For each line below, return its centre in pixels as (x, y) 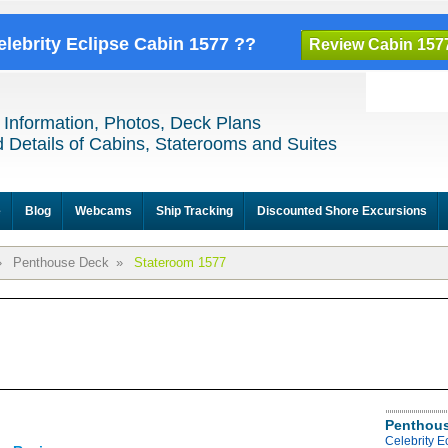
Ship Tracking (194, 211)
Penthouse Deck (61, 262)
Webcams (103, 211)
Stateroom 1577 (180, 262)
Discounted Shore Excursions (342, 211)
